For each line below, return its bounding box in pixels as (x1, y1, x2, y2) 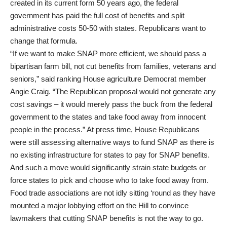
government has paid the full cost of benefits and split (10, 11, 184, 20)
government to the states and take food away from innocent (10, 112, 206, 121)
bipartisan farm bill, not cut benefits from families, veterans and (10, 61, 216, 70)
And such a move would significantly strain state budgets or (10, 163, 206, 172)
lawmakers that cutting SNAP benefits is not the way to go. (10, 213, 203, 222)
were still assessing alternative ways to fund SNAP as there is (10, 137, 214, 146)
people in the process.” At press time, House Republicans (10, 125, 200, 134)
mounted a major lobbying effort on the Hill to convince (10, 201, 188, 210)
